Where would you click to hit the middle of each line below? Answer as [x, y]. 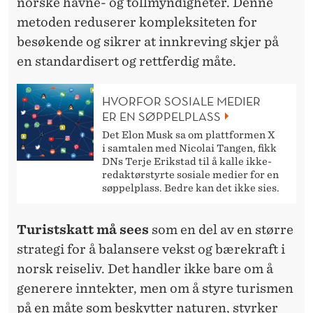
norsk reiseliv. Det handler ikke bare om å [145, 269]
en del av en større [235, 230]
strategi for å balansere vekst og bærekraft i [151, 249]
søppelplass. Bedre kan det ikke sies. [191, 188]
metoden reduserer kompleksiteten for [137, 22]
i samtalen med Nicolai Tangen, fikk [189, 148]
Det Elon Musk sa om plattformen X [189, 135]
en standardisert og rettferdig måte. [126, 61]
